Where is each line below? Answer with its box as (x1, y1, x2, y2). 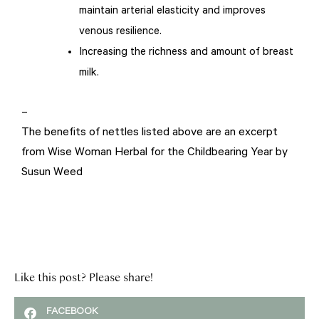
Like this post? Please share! (14, 269, 153, 283)
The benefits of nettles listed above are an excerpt (21, 127, 278, 140)
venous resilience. (79, 26, 162, 39)
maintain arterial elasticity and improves (79, 6, 266, 19)
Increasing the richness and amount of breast (79, 47, 293, 60)
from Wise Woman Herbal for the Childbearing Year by (21, 147, 288, 160)
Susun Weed (21, 167, 83, 180)
